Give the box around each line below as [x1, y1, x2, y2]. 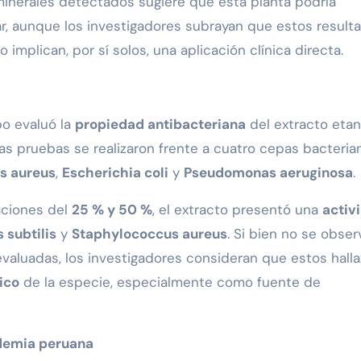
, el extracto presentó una [152, 201, 322, 219]
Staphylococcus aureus [72, 225, 227, 243]
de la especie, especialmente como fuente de [19, 273, 321, 292]
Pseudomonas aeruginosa [184, 164, 353, 182]
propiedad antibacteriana [75, 115, 246, 134]
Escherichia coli [62, 164, 168, 182]
